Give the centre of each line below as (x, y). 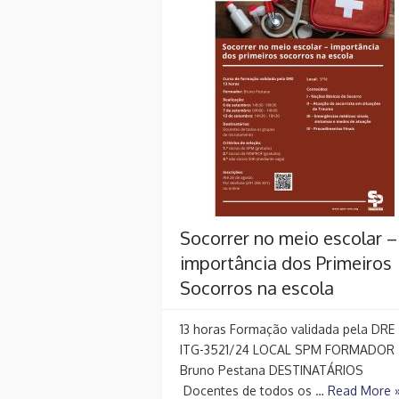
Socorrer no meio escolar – (289, 237)
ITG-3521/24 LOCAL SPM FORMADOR (287, 349)
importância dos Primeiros (286, 262)
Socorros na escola (257, 287)
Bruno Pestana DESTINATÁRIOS (272, 370)
